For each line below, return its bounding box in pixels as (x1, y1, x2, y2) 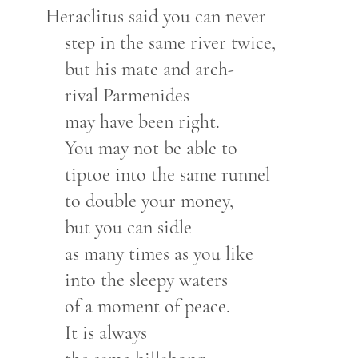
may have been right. (64, 109, 220, 133)
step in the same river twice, (64, 30, 276, 54)
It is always (64, 320, 147, 344)
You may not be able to (64, 136, 237, 160)
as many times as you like (64, 241, 253, 265)
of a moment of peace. (64, 294, 230, 318)
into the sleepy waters (64, 268, 228, 292)
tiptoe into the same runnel (64, 162, 270, 186)
